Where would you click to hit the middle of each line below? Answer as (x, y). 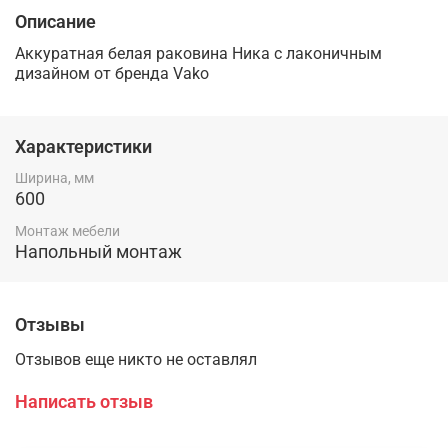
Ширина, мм (54, 178)
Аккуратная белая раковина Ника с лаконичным (198, 54)
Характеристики (83, 146)
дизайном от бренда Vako (112, 74)
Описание (55, 21)
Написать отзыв (84, 401)
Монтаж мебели (67, 230)
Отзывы (50, 324)
